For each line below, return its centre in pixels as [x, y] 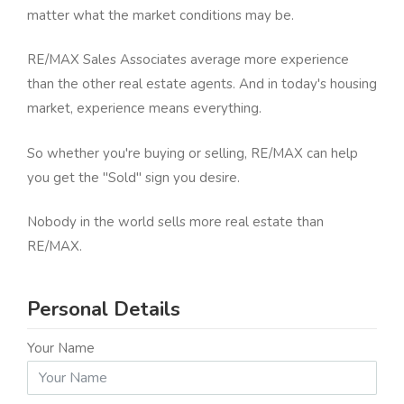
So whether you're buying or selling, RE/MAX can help [193, 153]
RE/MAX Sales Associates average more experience [188, 60]
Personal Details [104, 309]
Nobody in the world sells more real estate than [175, 222]
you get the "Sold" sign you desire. [133, 177]
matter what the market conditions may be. [161, 15]
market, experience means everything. [144, 109]
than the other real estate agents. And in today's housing [202, 84]
